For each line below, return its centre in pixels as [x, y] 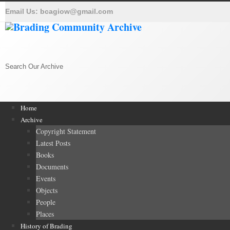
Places [45, 214]
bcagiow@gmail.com [76, 11]
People [46, 202]
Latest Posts [53, 143]
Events [46, 178]
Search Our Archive [34, 66]
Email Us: [23, 11]
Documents [52, 167]
